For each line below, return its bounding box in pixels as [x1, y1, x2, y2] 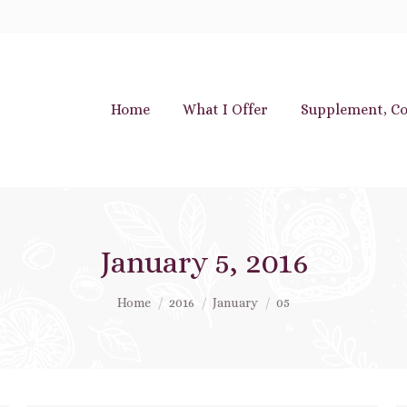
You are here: [117, 286, 212, 303]
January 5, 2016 [99, 244, 308, 280]
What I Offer [183, 101, 268, 118]
